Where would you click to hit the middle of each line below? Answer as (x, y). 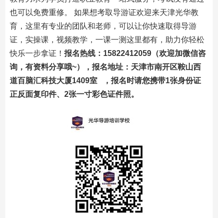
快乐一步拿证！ (37, 53)
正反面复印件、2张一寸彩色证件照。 (74, 94)
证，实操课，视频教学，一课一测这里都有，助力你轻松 (107, 40)
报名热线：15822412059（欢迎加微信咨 (135, 53)
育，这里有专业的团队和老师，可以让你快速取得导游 (103, 26)
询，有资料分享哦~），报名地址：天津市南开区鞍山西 (105, 67)
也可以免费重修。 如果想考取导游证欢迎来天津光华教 (104, 12)
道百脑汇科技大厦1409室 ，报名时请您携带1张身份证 (105, 81)
